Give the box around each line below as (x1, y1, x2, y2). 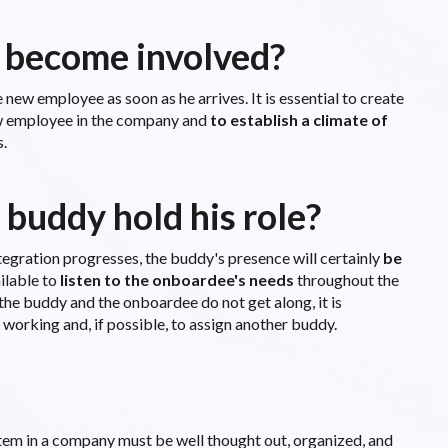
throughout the (293, 269, 399, 289)
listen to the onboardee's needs (59, 269, 294, 289)
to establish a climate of (209, 109, 388, 129)
